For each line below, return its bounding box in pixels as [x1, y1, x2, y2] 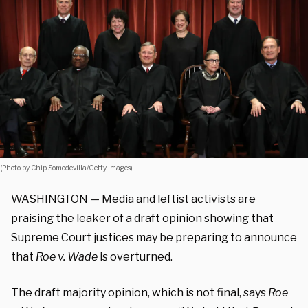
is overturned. [98, 250, 173, 263]
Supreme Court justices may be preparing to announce [11, 230, 297, 244]
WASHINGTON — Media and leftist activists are [11, 192, 256, 206]
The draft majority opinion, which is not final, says [11, 285, 268, 299]
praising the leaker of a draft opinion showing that [11, 211, 274, 225]
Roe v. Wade [36, 250, 98, 263]
